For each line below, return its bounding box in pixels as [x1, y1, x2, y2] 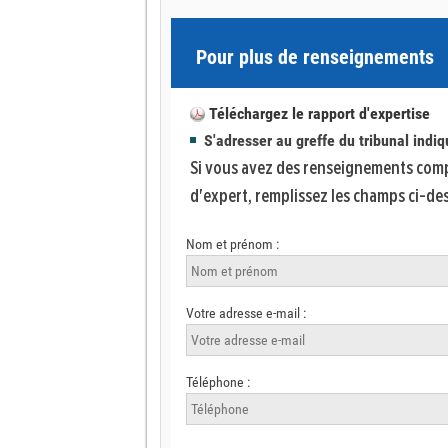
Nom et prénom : [186, 236, 279, 252]
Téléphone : [186, 374, 250, 390]
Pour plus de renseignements [196, 45, 434, 69]
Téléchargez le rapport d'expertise [209, 104, 430, 123]
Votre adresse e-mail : [186, 305, 306, 321]
